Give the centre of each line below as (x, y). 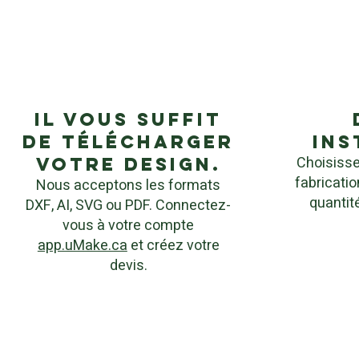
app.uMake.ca (82, 246)
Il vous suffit (129, 119)
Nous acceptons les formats (129, 186)
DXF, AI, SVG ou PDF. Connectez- (129, 206)
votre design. (128, 164)
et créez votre (173, 246)
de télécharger (129, 142)
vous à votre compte (129, 226)
